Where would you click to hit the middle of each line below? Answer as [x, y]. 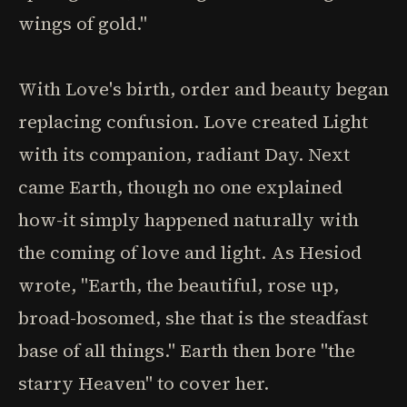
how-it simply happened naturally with [189, 220]
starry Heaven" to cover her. [144, 383]
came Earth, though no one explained [180, 187]
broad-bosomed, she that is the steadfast [193, 318]
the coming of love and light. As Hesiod [190, 253]
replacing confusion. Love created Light [193, 122]
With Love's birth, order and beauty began [203, 89]
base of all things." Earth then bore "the [187, 351]
